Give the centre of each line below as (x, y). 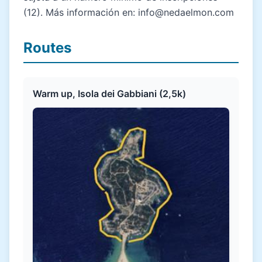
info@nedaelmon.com (186, 13)
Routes (47, 48)
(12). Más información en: (81, 13)
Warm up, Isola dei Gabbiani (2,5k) (109, 94)
